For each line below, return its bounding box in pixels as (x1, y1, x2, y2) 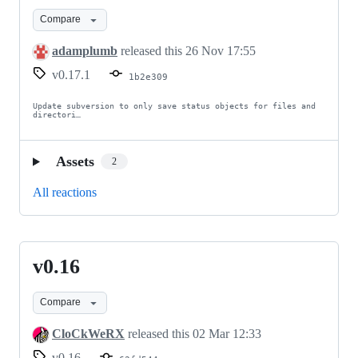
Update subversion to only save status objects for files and (33, 101, 316, 110)
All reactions (33, 185, 97, 199)
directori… (33, 109, 81, 119)
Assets (55, 153, 94, 169)
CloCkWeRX (52, 326, 125, 340)
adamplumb (52, 43, 117, 58)
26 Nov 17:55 (185, 43, 256, 58)
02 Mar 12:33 (193, 326, 261, 340)
